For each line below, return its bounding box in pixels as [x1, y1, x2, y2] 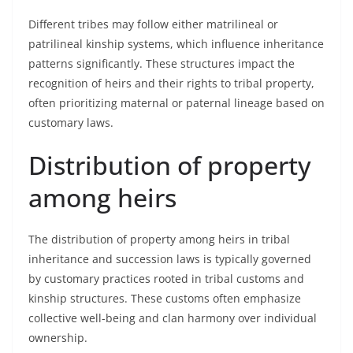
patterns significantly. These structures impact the [28, 56, 295, 71]
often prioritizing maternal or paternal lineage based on [28, 95, 325, 110]
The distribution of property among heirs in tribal [28, 232, 290, 247]
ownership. [28, 330, 87, 345]
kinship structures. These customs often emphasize [28, 291, 301, 306]
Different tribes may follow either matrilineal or [28, 17, 278, 32]
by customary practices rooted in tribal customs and [28, 271, 304, 286]
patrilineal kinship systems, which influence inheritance [28, 36, 324, 51]
